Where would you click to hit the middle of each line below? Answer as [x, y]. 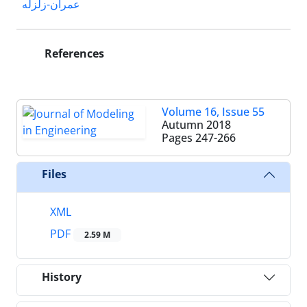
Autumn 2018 [196, 124]
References [73, 53]
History [62, 277]
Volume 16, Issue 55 [213, 111]
